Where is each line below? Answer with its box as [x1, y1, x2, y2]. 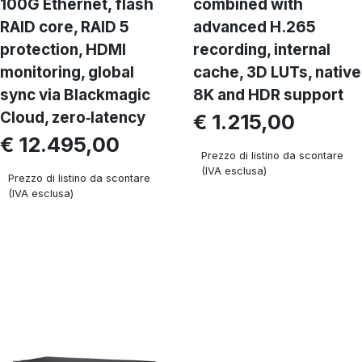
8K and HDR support [193, 86, 343, 104]
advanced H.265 [193, 18, 316, 36]
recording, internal [193, 40, 330, 59]
